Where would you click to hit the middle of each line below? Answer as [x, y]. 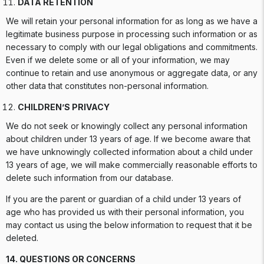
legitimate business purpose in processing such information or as [132, 34]
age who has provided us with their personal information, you [125, 212]
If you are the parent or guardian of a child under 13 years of [123, 199]
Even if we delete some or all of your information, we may [118, 60]
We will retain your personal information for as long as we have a [132, 21]
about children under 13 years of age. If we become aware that [128, 139]
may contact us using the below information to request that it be [129, 225]
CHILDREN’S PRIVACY [64, 107]
